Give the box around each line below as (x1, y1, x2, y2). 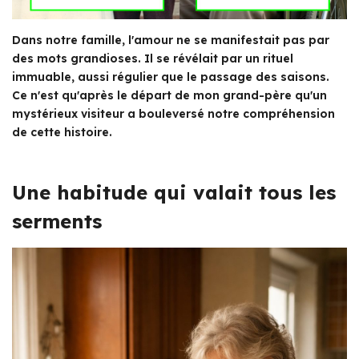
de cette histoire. (12, 125, 112, 139)
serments (12, 209, 102, 233)
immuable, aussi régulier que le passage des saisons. (12, 70, 329, 84)
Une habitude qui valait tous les (12, 180, 336, 204)
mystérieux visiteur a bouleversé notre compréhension (12, 107, 335, 121)
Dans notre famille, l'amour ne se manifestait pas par (12, 33, 329, 47)
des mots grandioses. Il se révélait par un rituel (12, 51, 293, 66)
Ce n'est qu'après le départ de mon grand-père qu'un (12, 88, 327, 103)
